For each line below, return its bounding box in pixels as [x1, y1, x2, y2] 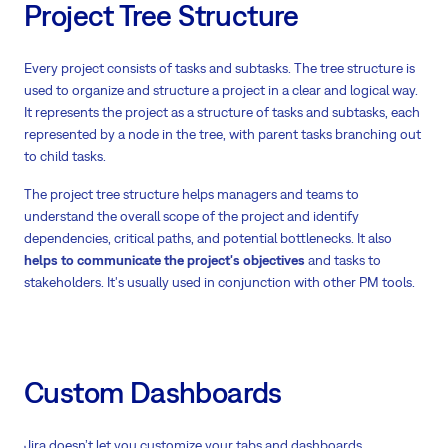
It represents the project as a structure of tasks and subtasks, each [24, 103, 420, 120]
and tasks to [305, 251, 381, 268]
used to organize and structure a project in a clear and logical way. [24, 81, 418, 98]
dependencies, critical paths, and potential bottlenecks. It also [24, 229, 392, 246]
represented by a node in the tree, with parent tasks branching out [24, 125, 421, 142]
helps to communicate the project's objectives [24, 251, 305, 268]
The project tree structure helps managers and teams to [24, 185, 359, 202]
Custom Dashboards [24, 374, 282, 409]
